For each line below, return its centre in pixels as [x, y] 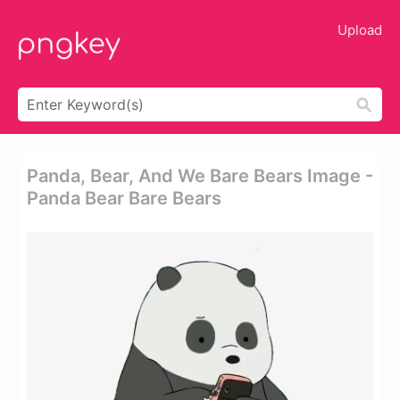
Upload [360, 30]
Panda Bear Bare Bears [124, 198]
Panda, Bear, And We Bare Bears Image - [200, 176]
